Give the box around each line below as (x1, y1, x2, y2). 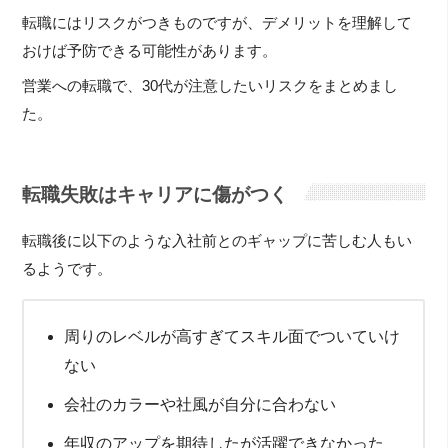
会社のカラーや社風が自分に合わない (64, 396, 337, 414)
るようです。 (22, 261, 113, 278)
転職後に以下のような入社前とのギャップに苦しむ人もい (22, 233, 413, 250)
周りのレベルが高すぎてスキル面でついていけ (64, 328, 401, 346)
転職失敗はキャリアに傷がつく (22, 183, 289, 205)
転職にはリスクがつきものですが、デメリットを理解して (22, 14, 413, 31)
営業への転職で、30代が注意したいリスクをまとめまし (22, 78, 399, 95)
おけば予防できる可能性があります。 (22, 42, 278, 59)
